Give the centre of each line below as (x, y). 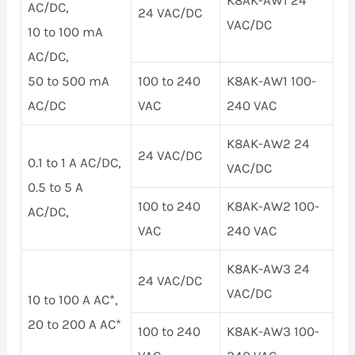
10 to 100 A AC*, (73, 299)
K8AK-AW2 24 (269, 143)
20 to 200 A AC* (75, 324)
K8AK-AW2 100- (273, 206)
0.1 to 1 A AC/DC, (75, 162)
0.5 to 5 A (56, 187)
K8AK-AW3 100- (273, 331)
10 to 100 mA (66, 31)
